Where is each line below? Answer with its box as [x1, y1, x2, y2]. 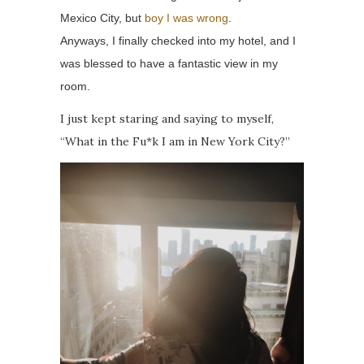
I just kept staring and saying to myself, [60, 111, 274, 127]
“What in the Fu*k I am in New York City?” [60, 134, 290, 149]
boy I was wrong [145, 11, 228, 25]
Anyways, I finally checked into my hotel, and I [60, 34, 296, 48]
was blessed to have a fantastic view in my [60, 57, 278, 71]
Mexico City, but [60, 11, 145, 25]
